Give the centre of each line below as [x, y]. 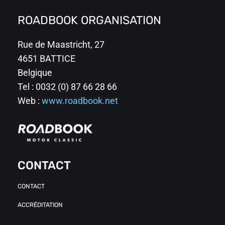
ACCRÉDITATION [40, 206]
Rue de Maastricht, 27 [61, 44]
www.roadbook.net [80, 101]
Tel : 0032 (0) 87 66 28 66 [68, 87]
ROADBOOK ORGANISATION [90, 22]
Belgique [35, 73]
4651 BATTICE [47, 59]
